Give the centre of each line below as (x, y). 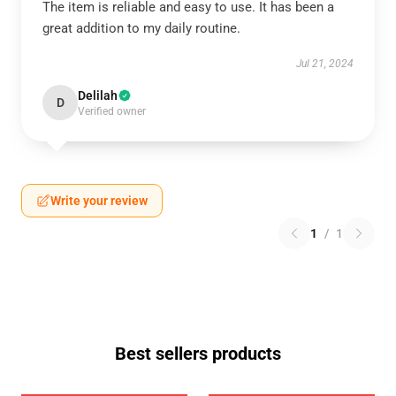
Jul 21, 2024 (325, 64)
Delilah (98, 95)
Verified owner (112, 111)
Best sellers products (198, 354)
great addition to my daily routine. (141, 28)
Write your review (99, 201)
